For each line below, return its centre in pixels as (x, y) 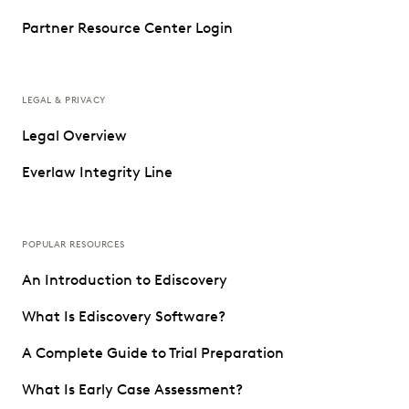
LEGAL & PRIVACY (64, 100)
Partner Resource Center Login (127, 27)
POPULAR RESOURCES (73, 244)
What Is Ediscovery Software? (124, 316)
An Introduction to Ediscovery (125, 279)
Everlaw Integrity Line (97, 172)
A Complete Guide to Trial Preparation (153, 352)
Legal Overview (74, 135)
